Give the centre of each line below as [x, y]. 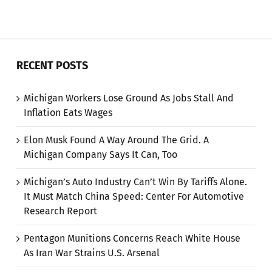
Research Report [61, 211]
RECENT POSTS [53, 65]
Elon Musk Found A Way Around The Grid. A [117, 140]
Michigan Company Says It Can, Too [101, 154]
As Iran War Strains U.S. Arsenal [92, 253]
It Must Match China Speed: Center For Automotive [134, 196]
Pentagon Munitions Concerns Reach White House [132, 238]
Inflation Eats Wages [68, 112]
